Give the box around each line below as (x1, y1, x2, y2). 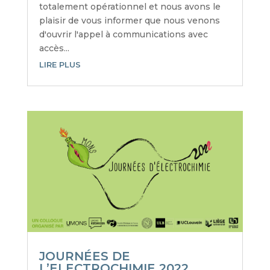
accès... (39, 42, 69, 54)
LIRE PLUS (39, 59, 81, 69)
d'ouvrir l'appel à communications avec (39, 28, 208, 40)
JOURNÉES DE (39, 249, 130, 264)
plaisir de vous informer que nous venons (39, 14, 220, 26)
